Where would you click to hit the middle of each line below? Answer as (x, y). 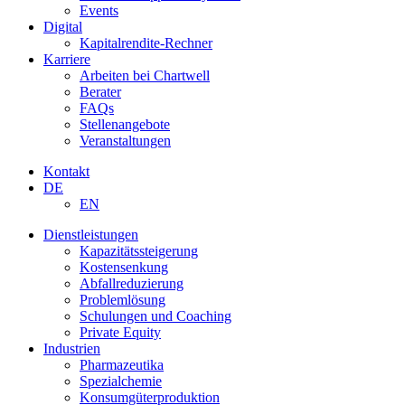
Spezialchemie (121, 381)
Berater (100, 92)
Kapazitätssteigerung (139, 251)
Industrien (72, 349)
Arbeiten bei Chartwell (145, 76)
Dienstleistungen (91, 235)
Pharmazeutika (122, 365)
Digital (63, 27)
